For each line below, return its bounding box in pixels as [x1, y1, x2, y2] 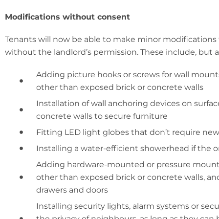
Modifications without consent [5, 12, 130, 22]
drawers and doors [36, 185, 108, 195]
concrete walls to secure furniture [36, 111, 168, 121]
